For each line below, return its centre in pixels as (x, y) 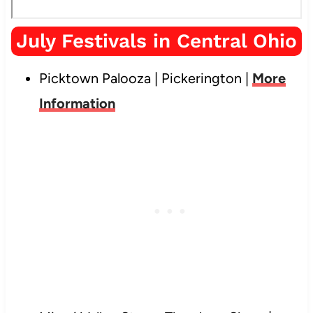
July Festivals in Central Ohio (156, 41)
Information (77, 103)
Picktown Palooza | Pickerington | (145, 78)
